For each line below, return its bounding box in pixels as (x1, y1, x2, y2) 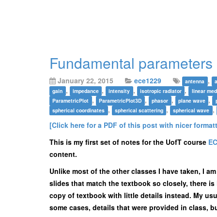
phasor (152, 97, 169, 104)
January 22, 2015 (56, 76, 115, 85)
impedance (72, 87, 99, 94)
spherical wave (173, 107, 210, 114)
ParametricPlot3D (98, 97, 142, 104)
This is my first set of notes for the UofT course (49, 137, 208, 147)
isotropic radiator (140, 87, 182, 94)
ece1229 (134, 76, 161, 85)
